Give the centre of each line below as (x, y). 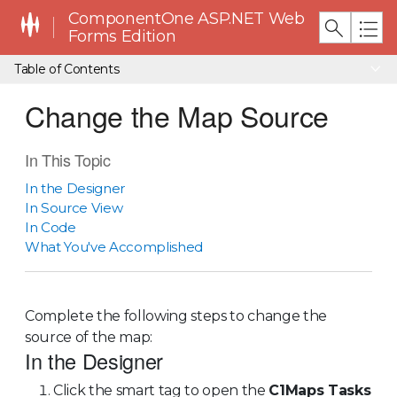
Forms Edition (122, 36)
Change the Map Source (177, 115)
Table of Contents (67, 69)
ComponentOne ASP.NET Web (186, 19)
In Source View (74, 208)
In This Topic (68, 160)
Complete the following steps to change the (176, 315)
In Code (51, 227)
